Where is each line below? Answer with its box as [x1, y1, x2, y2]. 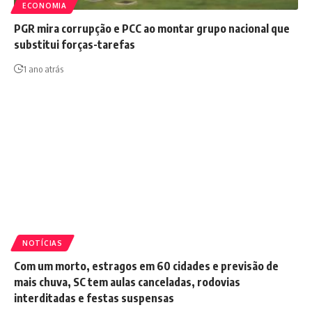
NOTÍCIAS [22, 239, 63, 247]
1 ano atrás [23, 63, 63, 75]
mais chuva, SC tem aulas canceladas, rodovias [14, 275, 240, 289]
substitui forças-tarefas [14, 38, 135, 52]
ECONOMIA [22, 1, 67, 10]
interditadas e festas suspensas [14, 291, 174, 305]
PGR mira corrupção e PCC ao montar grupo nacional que [14, 22, 290, 36]
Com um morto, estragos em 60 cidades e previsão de [14, 259, 279, 273]
